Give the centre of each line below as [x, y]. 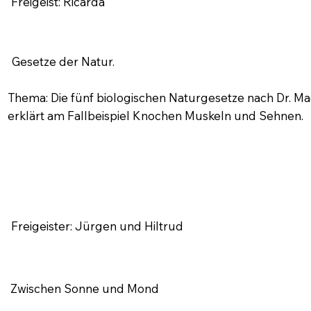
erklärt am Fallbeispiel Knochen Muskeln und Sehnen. [156, 115]
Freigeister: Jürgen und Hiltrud [97, 226]
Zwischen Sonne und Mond [84, 289]
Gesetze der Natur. [63, 61]
